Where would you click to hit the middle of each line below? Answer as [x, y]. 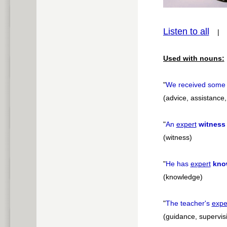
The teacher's [188, 203]
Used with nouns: [194, 59]
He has [178, 164]
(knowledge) [183, 177]
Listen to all [186, 32]
